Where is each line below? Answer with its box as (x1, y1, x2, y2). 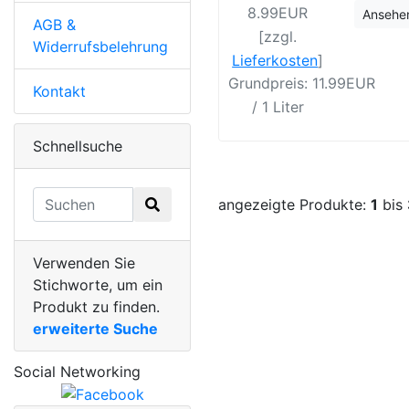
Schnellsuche (33, 136, 122, 155)
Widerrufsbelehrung (33, 37, 168, 56)
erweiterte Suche (33, 319, 158, 338)
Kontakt (33, 81, 86, 100)
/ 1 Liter (251, 97, 304, 116)
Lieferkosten (232, 50, 319, 69)
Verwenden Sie (33, 253, 135, 272)
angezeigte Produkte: (218, 194, 371, 214)
